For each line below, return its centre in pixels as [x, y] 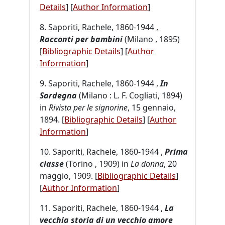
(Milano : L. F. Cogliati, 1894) [130, 95]
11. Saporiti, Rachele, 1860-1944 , [102, 208]
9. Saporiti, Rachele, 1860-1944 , [100, 83]
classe [52, 163]
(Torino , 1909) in [97, 163]
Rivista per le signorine [88, 107]
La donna [147, 163]
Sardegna [59, 95]
